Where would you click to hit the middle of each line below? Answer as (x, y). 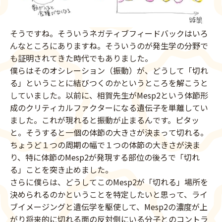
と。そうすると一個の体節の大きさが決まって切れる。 (109, 133)
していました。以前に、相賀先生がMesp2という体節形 (109, 95)
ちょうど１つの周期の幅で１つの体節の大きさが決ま (105, 145)
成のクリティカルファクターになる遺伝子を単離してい (109, 108)
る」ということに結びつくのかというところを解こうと (109, 83)
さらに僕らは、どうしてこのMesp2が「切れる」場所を (109, 182)
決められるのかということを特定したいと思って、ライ (109, 194)
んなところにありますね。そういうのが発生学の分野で (109, 46)
